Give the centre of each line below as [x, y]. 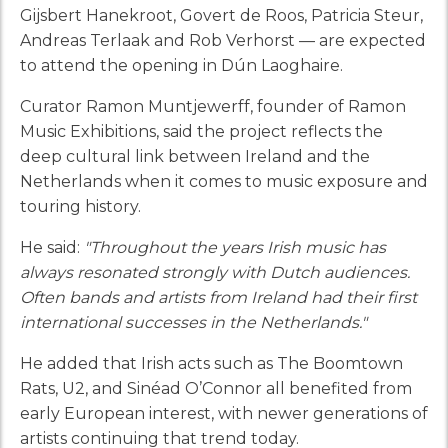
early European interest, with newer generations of [224, 413]
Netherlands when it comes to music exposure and [224, 181]
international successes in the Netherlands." [193, 322]
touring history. [80, 206]
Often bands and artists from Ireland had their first [218, 297]
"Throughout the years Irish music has [235, 247]
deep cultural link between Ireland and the [195, 156]
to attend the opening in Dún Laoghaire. [181, 65]
